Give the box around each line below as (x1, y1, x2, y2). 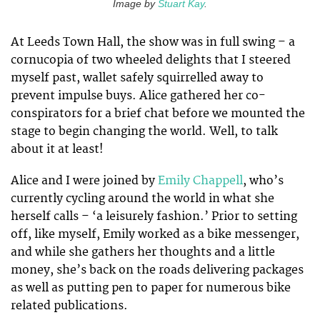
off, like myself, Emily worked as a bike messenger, (11, 226, 299, 241)
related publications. (11, 298, 128, 313)
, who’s (243, 173, 284, 188)
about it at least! (11, 141, 104, 156)
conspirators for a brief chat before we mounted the (11, 106, 305, 121)
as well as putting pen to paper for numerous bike (11, 280, 291, 295)
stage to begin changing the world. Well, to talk (11, 124, 278, 139)
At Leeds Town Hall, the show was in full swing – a (11, 34, 295, 49)
